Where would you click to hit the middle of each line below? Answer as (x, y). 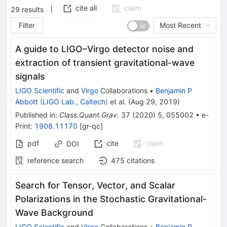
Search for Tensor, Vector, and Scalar (95, 185)
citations (141, 160)
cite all (86, 8)
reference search (55, 160)
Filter (27, 25)
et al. (117, 101)
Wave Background (54, 212)
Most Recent (180, 25)
